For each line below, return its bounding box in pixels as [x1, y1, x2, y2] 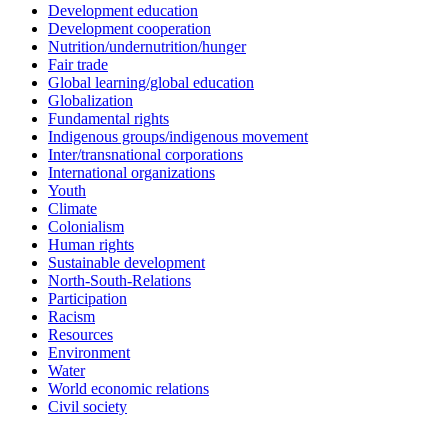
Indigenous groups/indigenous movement [48, 127, 308, 145]
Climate [48, 199, 97, 217]
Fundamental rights [48, 109, 169, 127]
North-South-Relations [48, 271, 191, 289]
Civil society [48, 397, 127, 415]
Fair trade [48, 55, 108, 73]
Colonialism [48, 217, 124, 235]
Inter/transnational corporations [48, 145, 243, 163]
